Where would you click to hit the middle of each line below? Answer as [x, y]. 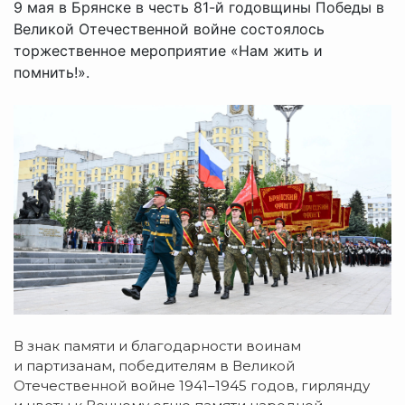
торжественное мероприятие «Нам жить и [168, 51]
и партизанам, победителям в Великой [154, 366]
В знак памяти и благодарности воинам [157, 346]
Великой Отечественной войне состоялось [169, 29]
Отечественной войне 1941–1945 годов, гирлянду [192, 386]
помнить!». [52, 72]
